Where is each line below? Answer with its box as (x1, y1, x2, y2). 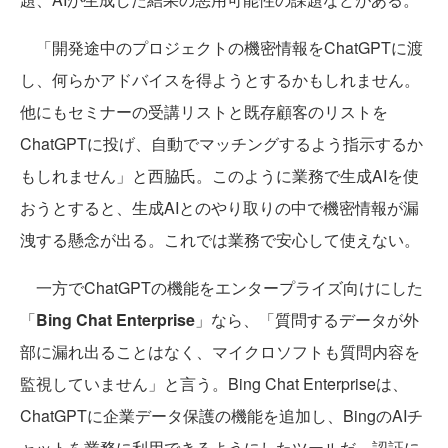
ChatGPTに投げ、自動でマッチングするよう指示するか (20, 132, 423, 156)
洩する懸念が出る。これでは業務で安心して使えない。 (20, 228, 420, 252)
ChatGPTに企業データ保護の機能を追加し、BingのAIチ (20, 404, 423, 428)
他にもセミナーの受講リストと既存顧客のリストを (20, 100, 388, 124)
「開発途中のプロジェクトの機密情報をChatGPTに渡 (20, 36, 423, 60)
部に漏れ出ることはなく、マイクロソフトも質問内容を (20, 340, 420, 364)
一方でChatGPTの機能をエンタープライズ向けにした (20, 276, 423, 300)
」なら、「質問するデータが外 (195, 308, 419, 332)
